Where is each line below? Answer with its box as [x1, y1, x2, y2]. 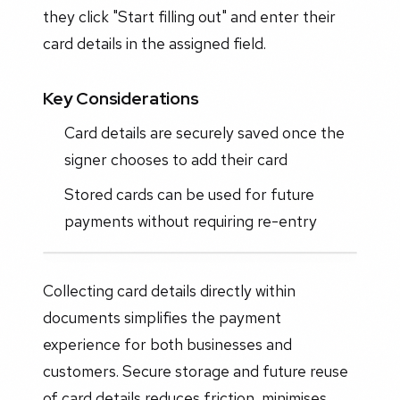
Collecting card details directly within [43, 280, 296, 302]
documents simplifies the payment [43, 307, 281, 329]
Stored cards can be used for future [63, 183, 314, 204]
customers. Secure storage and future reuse [43, 361, 348, 382]
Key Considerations [43, 87, 199, 111]
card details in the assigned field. [43, 32, 266, 54]
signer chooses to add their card [63, 148, 287, 170]
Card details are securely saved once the [63, 121, 345, 143]
